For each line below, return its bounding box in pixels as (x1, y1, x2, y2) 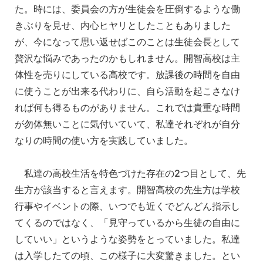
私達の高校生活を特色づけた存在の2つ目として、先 (15, 167, 246, 179)
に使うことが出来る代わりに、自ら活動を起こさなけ (15, 85, 240, 97)
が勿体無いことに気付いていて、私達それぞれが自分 (15, 117, 240, 130)
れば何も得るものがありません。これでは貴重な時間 (15, 101, 240, 113)
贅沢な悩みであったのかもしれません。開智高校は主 (15, 52, 240, 64)
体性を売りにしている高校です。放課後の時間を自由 (15, 68, 240, 80)
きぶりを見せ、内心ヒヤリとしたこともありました (15, 19, 231, 31)
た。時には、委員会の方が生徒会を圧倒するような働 (15, 2, 240, 15)
